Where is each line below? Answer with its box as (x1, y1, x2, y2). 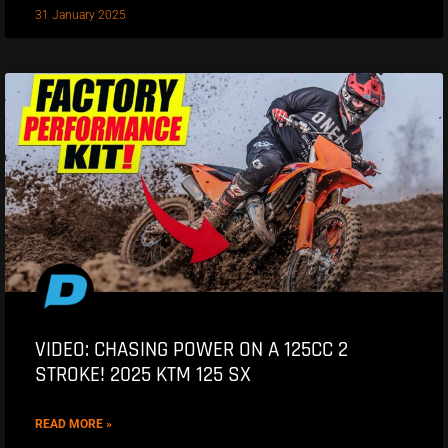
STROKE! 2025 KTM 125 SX (35, 361, 251, 389)
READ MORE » (35, 417, 112, 432)
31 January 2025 (35, 8, 126, 23)
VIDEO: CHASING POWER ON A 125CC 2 (35, 336, 348, 364)
